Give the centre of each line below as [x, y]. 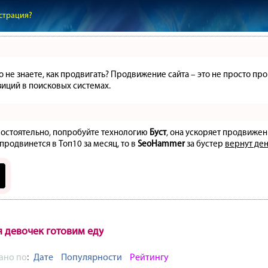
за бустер [205, 144]
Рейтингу [149, 257]
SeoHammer [161, 144]
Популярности [92, 257]
